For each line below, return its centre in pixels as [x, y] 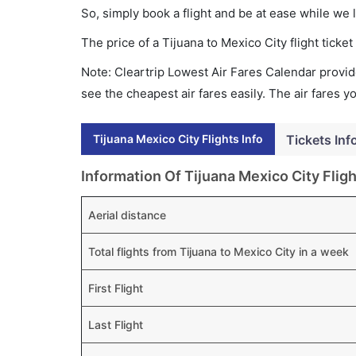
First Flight [116, 288]
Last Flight [116, 325]
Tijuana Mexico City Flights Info [178, 139]
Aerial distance [127, 215]
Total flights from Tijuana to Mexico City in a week [219, 252]
